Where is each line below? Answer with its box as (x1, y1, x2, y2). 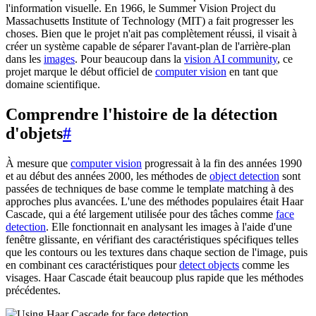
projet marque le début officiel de (6, 65, 155, 78)
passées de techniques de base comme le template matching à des (6, 182, 293, 195)
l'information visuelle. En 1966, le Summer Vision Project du (6, 1, 276, 14)
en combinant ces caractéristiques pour (6, 258, 179, 271)
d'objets (6, 123, 63, 142)
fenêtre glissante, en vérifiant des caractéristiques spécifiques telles (6, 233, 298, 245)
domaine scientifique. (6, 78, 100, 90)
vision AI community (184, 52, 277, 65)
